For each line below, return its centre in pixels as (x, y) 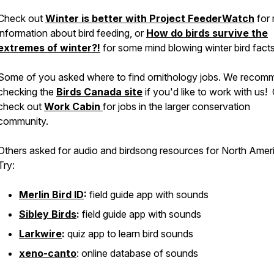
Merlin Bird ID (51, 194)
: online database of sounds (137, 253)
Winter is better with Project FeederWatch (150, 18)
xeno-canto (48, 253)
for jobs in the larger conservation (176, 106)
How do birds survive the (207, 33)
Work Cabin (73, 106)
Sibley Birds (48, 214)
